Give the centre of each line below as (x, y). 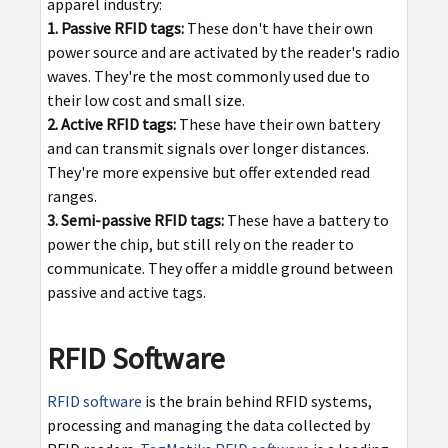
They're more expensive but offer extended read (208, 172)
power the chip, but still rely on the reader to (200, 244)
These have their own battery (277, 124)
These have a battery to (306, 220)
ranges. (71, 196)
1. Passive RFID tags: (115, 28)
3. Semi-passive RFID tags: (135, 220)
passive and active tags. (126, 292)
